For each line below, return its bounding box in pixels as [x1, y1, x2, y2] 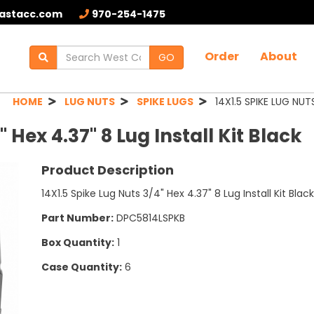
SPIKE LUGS [137, 95, 193, 109]
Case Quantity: [41, 260, 122, 274]
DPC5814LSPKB [114, 211, 185, 225]
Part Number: [41, 211, 114, 225]
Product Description [41, 161, 174, 179]
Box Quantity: [41, 235, 114, 250]
